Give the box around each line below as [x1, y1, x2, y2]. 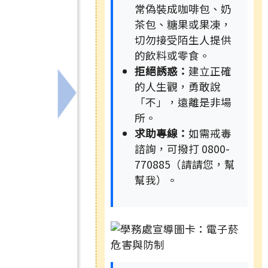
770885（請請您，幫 [135, 157, 235, 172]
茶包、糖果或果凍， [135, 17, 232, 32]
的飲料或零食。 [135, 48, 210, 63]
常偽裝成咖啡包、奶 [135, 1, 232, 17]
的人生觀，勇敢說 [135, 79, 221, 95]
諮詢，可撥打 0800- [135, 141, 230, 157]
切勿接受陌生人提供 [135, 32, 232, 48]
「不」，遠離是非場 [135, 95, 232, 110]
